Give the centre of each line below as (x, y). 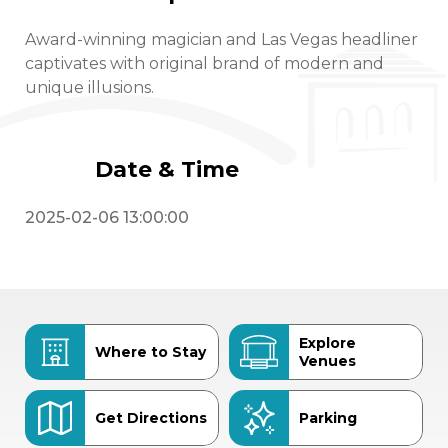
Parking (328, 418)
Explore (327, 343)
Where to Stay (150, 352)
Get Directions (151, 418)
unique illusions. (89, 87)
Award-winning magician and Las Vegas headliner (221, 39)
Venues (327, 361)
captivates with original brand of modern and (204, 63)
